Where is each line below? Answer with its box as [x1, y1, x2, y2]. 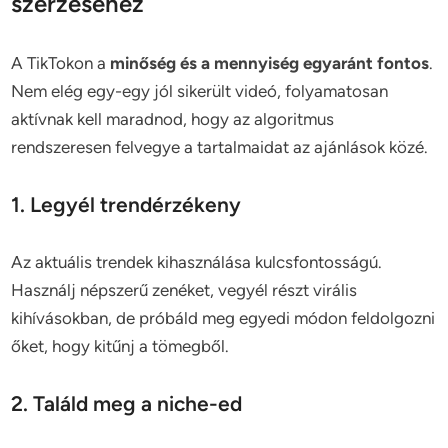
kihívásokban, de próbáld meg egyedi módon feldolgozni [11, 307, 436, 328]
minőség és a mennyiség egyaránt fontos [110, 52, 430, 73]
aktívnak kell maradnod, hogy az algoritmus [11, 108, 335, 129]
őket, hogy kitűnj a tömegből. [11, 335, 230, 356]
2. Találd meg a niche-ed [11, 390, 243, 416]
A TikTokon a [11, 52, 111, 73]
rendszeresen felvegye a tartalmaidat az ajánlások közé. [11, 136, 429, 157]
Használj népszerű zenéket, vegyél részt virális [11, 279, 358, 300]
